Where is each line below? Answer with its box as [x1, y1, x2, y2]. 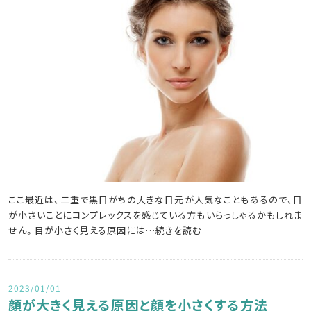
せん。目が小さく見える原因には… [8, 223, 155, 237]
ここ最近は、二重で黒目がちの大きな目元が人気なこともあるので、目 [8, 192, 303, 206]
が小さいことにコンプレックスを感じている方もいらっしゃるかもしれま [8, 208, 303, 221]
